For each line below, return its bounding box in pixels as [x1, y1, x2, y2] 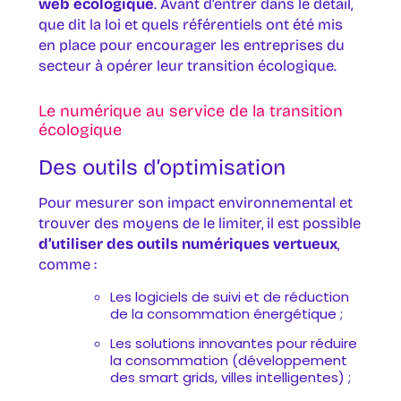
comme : [38, 256, 97, 274]
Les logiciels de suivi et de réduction [109, 286, 349, 306]
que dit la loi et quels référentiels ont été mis [38, 15, 343, 33]
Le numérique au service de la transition [38, 101, 343, 122]
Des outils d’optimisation [38, 155, 286, 181]
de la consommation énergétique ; [109, 303, 343, 323]
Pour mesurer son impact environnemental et [38, 194, 353, 212]
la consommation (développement [109, 351, 347, 371]
